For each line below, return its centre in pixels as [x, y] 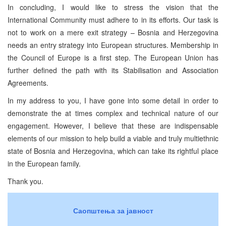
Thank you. [25, 181]
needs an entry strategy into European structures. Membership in [113, 45]
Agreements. [28, 82]
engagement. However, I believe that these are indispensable [113, 125]
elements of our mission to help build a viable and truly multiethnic [113, 138]
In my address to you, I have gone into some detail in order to [113, 100]
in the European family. [44, 163]
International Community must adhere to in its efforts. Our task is [113, 19]
